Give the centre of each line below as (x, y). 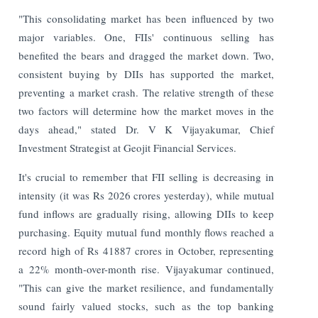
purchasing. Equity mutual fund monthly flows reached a (146, 232)
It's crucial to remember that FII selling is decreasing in (146, 176)
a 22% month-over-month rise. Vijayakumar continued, (146, 269)
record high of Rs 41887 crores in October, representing (146, 250)
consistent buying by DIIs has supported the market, (146, 73)
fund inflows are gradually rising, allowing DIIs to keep (146, 213)
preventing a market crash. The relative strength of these (146, 92)
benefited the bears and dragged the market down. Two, (146, 55)
